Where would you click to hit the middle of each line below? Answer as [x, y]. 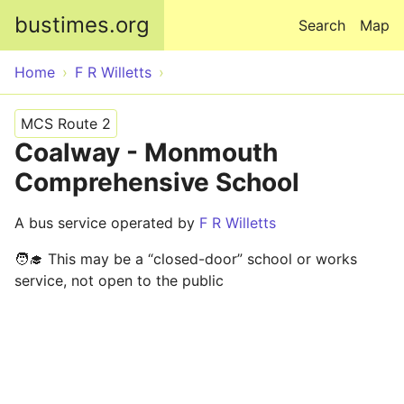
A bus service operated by [107, 223]
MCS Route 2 [66, 124]
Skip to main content [202, 11]
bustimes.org [82, 25]
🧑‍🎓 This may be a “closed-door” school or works [186, 259]
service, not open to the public [119, 280]
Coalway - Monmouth [146, 152]
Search [322, 25]
